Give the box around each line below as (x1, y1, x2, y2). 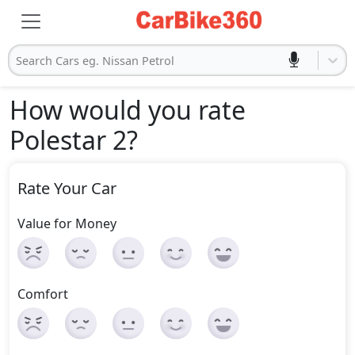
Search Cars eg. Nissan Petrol (16, 52, 174, 68)
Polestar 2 (10, 123, 127, 157)
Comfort (17, 285, 68, 303)
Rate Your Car (17, 177, 116, 199)
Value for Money (17, 215, 116, 232)
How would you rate (10, 93, 246, 127)
